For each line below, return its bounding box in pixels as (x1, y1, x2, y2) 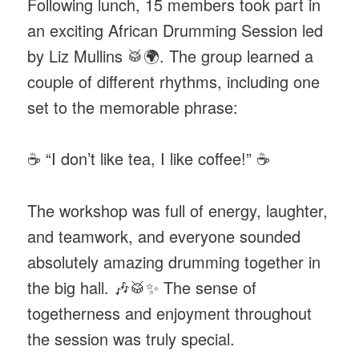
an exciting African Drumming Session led (27, 18, 324, 42)
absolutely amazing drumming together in (27, 249, 321, 273)
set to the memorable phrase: (27, 95, 239, 119)
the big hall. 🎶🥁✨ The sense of (27, 275, 257, 299)
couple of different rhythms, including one (27, 69, 321, 93)
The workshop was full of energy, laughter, (27, 198, 329, 222)
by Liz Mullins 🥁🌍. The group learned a (27, 43, 314, 67)
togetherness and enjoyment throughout (27, 301, 313, 325)
